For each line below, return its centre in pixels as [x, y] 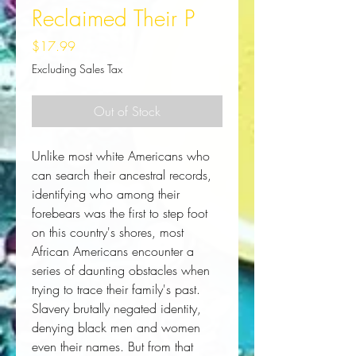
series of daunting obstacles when [121, 271]
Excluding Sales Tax [77, 69]
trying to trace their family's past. [116, 290]
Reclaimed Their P [113, 18]
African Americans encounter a [113, 252]
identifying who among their [106, 194]
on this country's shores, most [108, 232]
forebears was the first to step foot [120, 213]
